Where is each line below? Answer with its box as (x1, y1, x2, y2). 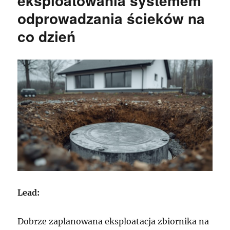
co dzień (17, 26, 76, 47)
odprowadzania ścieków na (17, 8, 205, 29)
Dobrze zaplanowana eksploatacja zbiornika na (17, 216, 209, 226)
